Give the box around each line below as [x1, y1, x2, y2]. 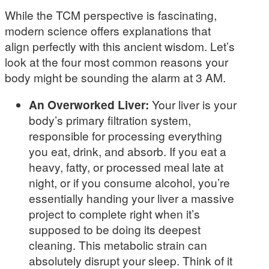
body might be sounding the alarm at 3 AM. [5, 69, 226, 86]
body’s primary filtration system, [29, 112, 191, 128]
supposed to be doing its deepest [29, 221, 201, 238]
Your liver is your [149, 96, 237, 113]
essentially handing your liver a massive [29, 190, 234, 207]
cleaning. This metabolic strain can [29, 237, 207, 253]
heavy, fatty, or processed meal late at [29, 159, 223, 175]
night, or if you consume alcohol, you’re [29, 174, 230, 191]
